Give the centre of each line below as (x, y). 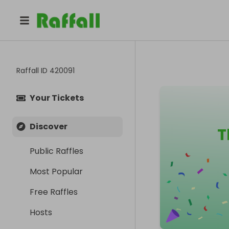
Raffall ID (33, 71)
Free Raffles (54, 192)
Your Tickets (57, 98)
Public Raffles (56, 151)
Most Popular (56, 171)
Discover (49, 127)
